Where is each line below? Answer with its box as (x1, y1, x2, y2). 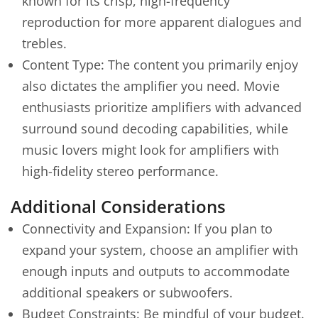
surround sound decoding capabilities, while (22, 120, 288, 137)
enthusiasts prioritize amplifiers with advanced (22, 99, 302, 116)
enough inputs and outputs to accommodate (22, 262, 290, 280)
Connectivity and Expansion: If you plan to (22, 219, 273, 237)
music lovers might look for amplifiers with (22, 141, 279, 158)
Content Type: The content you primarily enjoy (22, 56, 298, 73)
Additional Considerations (11, 194, 226, 218)
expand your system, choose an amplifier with (22, 241, 298, 258)
